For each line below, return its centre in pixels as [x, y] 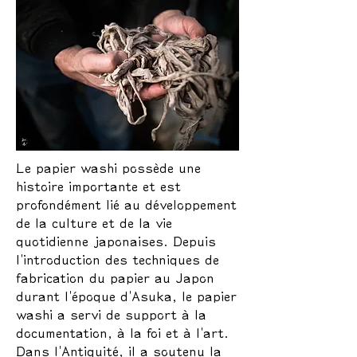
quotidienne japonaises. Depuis [116, 241]
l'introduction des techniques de [118, 259]
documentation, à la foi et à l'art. [122, 333]
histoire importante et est [98, 186]
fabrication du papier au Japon [115, 278]
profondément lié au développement [126, 204]
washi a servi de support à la [111, 314]
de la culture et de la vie [94, 223]
